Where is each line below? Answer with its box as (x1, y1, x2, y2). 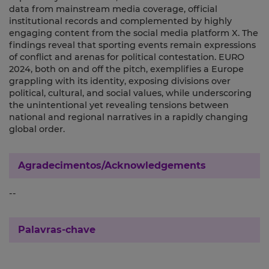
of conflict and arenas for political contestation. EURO (9, 52, 244, 63)
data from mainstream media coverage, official (9, 4, 217, 15)
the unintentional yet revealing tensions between (9, 100, 229, 111)
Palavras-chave (18, 224, 95, 236)
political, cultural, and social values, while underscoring (9, 88, 252, 99)
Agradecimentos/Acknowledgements (18, 160, 206, 172)
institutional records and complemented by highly (9, 16, 232, 27)
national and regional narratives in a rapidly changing (9, 112, 248, 123)
